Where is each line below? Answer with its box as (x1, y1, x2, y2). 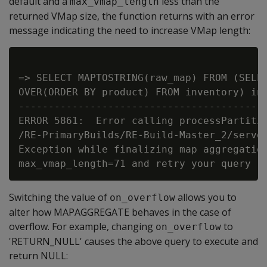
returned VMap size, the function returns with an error (9, 10, 254, 23)
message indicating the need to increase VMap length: (9, 24, 250, 37)
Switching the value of (9, 191, 110, 204)
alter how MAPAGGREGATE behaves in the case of (9, 206, 231, 219)
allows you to (175, 191, 237, 204)
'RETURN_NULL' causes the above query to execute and (9, 235, 258, 248)
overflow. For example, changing (9, 220, 156, 233)
